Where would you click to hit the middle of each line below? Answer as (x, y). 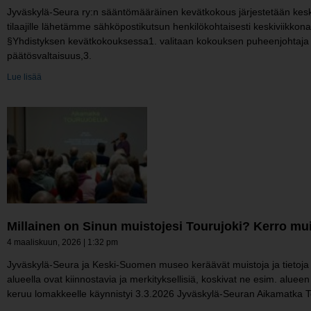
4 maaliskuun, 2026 (45, 242)
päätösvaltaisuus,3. (49, 55)
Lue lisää (24, 77)
